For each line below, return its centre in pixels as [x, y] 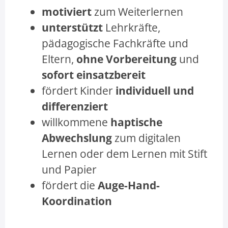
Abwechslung [77, 137]
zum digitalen [146, 137]
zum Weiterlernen [137, 11]
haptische [136, 122]
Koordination [77, 201]
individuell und [155, 90]
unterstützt [72, 27]
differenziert [75, 106]
